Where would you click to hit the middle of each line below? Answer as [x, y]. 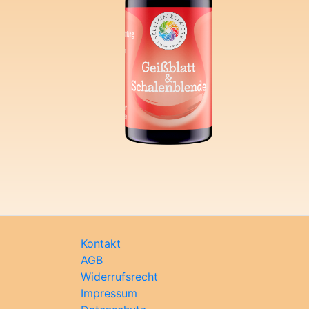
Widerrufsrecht [119, 276]
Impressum [109, 293]
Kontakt [101, 243]
